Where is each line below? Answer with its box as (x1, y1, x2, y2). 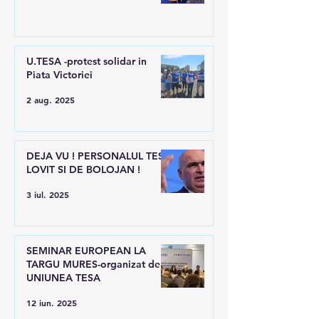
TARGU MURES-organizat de (26, 258, 160, 271)
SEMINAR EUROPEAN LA (26, 244, 146, 258)
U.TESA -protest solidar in (26, 55, 147, 68)
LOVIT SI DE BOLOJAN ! (26, 163, 140, 177)
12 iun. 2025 (26, 297, 77, 309)
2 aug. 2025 (26, 94, 75, 106)
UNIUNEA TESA (26, 271, 100, 285)
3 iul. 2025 (26, 189, 69, 201)
